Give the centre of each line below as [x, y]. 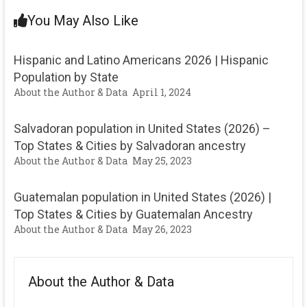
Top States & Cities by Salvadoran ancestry [130, 146]
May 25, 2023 [162, 161]
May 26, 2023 [162, 229]
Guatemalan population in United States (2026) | [142, 197]
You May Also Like [83, 21]
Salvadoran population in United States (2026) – [142, 128]
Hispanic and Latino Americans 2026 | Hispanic [141, 60]
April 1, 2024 [161, 92]
